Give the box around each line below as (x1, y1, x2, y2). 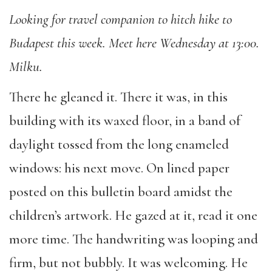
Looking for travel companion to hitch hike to (9, 10, 232, 28)
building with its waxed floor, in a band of (9, 112, 240, 129)
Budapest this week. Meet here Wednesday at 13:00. (9, 34, 259, 52)
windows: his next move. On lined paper (9, 160, 229, 177)
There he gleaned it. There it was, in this (9, 89, 228, 106)
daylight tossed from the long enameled (9, 136, 229, 153)
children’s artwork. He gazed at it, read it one (9, 207, 257, 224)
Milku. (9, 58, 42, 75)
